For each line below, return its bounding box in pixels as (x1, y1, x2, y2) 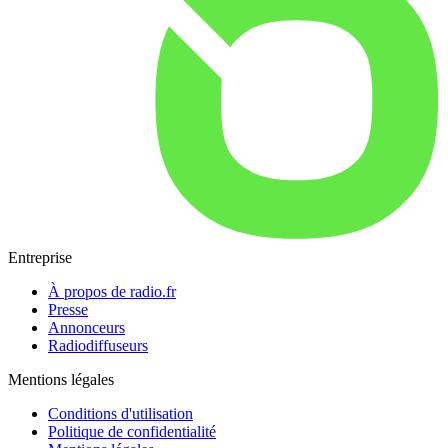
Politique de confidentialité (48, 422, 216, 440)
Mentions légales (8, 370, 114, 388)
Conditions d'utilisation (48, 404, 193, 422)
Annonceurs (48, 318, 125, 336)
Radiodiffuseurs (48, 336, 148, 354)
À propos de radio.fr (48, 282, 176, 300)
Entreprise (8, 248, 72, 266)
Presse (48, 300, 88, 318)
